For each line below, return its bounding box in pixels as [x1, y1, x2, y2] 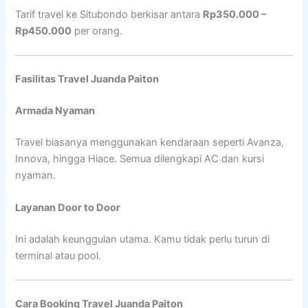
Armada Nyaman [15, 104, 96, 117]
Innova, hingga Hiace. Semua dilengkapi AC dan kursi [15, 152, 265, 165]
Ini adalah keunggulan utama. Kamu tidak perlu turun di [15, 233, 270, 246]
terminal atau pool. [15, 250, 102, 263]
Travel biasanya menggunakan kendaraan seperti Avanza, [15, 135, 285, 148]
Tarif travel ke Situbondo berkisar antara [15, 8, 203, 21]
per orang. [71, 24, 123, 37]
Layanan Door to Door [15, 201, 121, 214]
